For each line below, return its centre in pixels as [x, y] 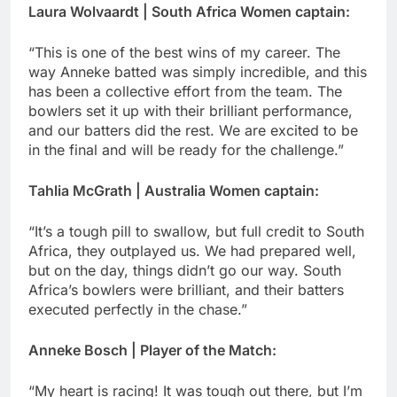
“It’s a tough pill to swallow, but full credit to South [196, 231]
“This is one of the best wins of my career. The [184, 52]
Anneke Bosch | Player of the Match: [152, 350]
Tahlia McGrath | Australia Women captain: [174, 190]
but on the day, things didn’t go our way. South [185, 270]
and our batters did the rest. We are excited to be [193, 130]
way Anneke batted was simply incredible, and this [198, 71]
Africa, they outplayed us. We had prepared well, [192, 250]
